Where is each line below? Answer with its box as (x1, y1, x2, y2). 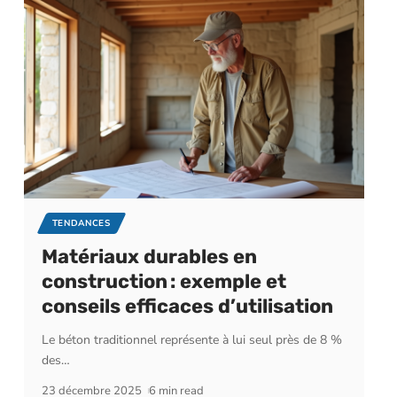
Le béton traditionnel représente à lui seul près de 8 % (41, 331, 342, 349)
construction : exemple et (41, 269, 286, 294)
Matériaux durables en (41, 245, 257, 269)
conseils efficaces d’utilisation (41, 294, 333, 319)
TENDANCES (51, 217, 111, 230)
